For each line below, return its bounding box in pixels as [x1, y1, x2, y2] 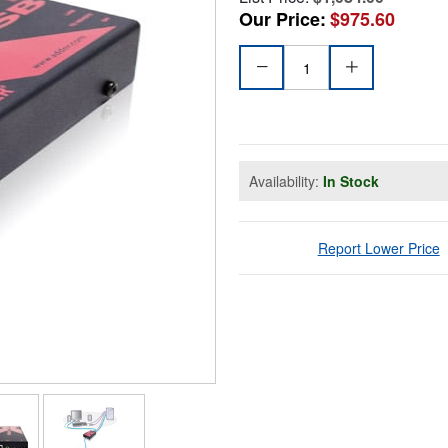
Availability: [249, 171, 323, 192]
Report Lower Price [317, 238, 440, 259]
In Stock [323, 171, 379, 192]
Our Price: [239, 6, 326, 33]
